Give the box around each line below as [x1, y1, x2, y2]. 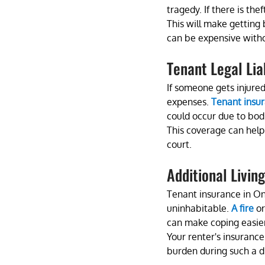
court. [167, 138, 192, 150]
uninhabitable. [167, 202, 231, 214]
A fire [231, 202, 254, 214]
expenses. [167, 95, 211, 108]
